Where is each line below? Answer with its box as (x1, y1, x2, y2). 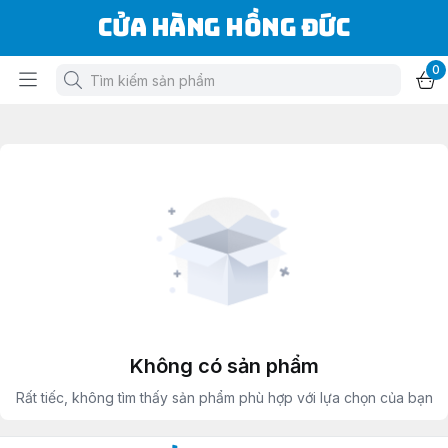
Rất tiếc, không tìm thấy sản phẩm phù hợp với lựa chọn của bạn (15, 389, 433, 406)
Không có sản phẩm (129, 354, 319, 378)
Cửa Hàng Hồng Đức (97, 12, 351, 43)
